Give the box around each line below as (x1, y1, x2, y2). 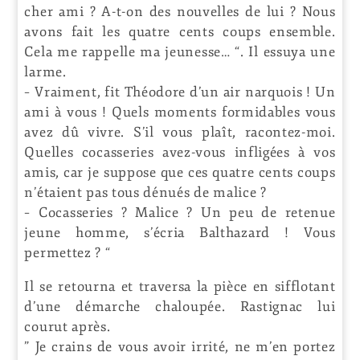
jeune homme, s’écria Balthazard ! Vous (24, 223, 336, 241)
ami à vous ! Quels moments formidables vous (24, 103, 336, 121)
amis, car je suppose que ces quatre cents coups (24, 163, 336, 181)
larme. (24, 63, 67, 80)
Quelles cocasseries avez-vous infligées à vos (24, 143, 336, 161)
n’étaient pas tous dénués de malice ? (24, 183, 267, 201)
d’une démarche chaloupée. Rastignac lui (24, 297, 336, 315)
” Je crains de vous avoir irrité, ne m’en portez (24, 337, 336, 355)
